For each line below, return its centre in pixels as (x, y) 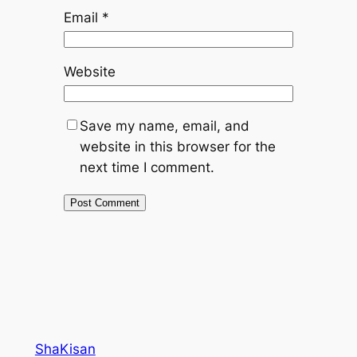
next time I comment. (147, 167)
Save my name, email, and (164, 126)
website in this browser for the (177, 147)
